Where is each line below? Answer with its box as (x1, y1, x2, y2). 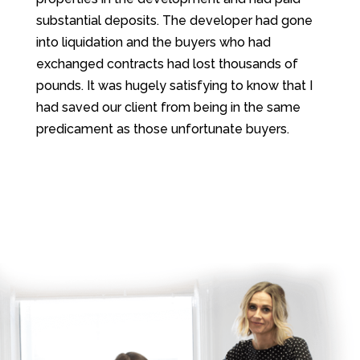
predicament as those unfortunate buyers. (35, 121, 289, 137)
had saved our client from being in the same (35, 99, 301, 115)
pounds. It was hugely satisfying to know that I (35, 77, 313, 93)
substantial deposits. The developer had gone (35, 12, 313, 28)
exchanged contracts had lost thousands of (35, 55, 298, 72)
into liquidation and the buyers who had (35, 34, 271, 50)
